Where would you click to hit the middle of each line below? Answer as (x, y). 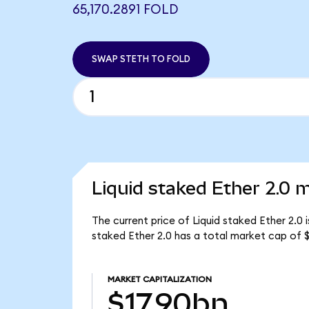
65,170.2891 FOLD (125, 10)
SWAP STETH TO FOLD (141, 59)
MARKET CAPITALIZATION (159, 280)
